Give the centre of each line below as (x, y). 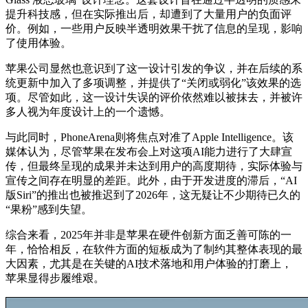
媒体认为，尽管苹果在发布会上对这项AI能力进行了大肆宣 (149, 151)
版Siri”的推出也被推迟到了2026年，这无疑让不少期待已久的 (153, 195)
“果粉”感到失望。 (49, 209)
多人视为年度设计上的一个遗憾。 (88, 111)
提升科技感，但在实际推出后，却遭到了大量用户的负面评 (148, 14)
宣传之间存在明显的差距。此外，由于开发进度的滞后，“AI (151, 180)
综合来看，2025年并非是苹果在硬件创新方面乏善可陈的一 (148, 234)
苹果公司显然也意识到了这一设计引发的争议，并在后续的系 (154, 68)
